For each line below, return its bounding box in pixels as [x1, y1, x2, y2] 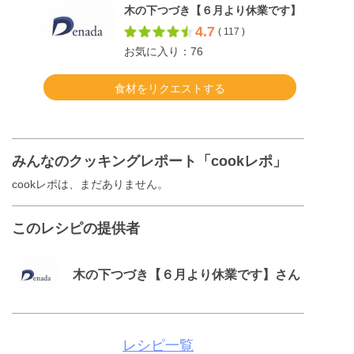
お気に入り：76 [123, 45, 203, 58]
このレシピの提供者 [12, 220, 140, 237]
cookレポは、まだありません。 [12, 178, 168, 191]
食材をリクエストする [114, 81, 225, 95]
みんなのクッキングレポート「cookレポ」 [12, 153, 287, 170]
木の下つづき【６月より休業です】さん [73, 267, 301, 281]
